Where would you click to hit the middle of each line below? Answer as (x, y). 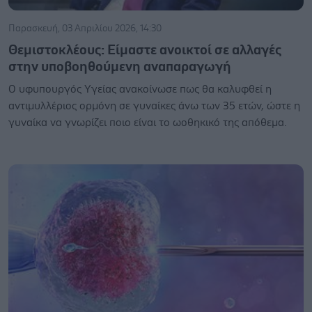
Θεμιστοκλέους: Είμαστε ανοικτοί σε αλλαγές (145, 50)
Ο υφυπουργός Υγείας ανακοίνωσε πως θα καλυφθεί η (140, 89)
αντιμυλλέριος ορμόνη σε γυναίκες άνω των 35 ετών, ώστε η (154, 106)
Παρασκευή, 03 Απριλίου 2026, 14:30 (85, 28)
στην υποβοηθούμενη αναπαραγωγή (120, 67)
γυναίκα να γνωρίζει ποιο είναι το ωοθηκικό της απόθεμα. (147, 122)
